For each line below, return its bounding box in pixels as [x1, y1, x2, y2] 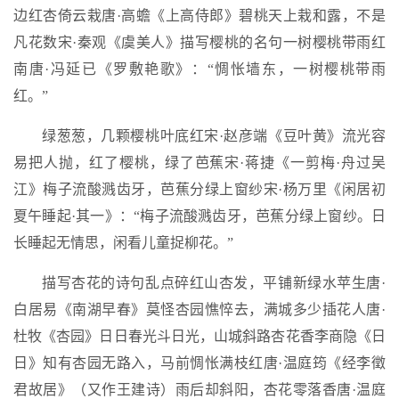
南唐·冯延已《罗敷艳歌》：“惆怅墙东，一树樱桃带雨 [13, 61, 386, 77]
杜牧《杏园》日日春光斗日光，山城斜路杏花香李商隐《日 [13, 329, 386, 344]
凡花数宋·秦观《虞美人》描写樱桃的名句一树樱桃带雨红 [13, 35, 386, 50]
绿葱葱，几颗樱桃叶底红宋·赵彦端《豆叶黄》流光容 [42, 128, 386, 143]
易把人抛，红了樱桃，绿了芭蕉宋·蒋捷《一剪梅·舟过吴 [13, 155, 386, 170]
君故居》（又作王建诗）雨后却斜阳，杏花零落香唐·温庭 [13, 382, 386, 397]
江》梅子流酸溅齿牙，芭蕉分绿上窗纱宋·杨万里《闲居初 [13, 182, 386, 197]
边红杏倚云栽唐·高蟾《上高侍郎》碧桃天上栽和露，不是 [13, 8, 386, 23]
